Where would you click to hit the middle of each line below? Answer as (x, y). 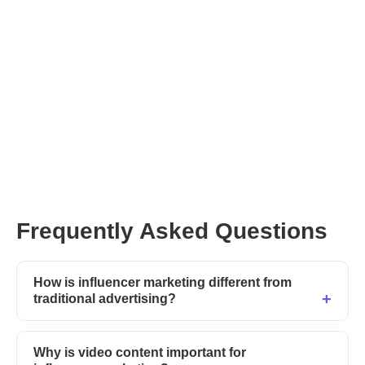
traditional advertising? (105, 299)
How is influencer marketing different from (163, 283)
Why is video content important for (140, 353)
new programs (215, 139)
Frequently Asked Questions (172, 231)
